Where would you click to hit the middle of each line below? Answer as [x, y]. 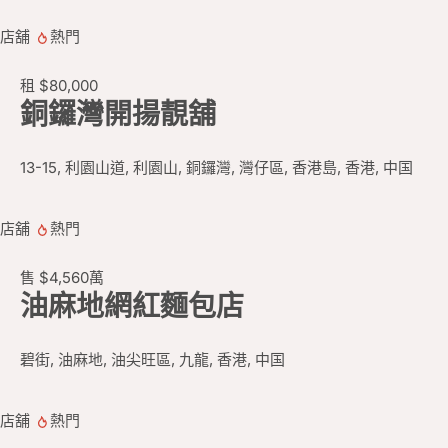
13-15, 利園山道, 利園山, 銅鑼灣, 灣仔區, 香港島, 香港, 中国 [216, 168]
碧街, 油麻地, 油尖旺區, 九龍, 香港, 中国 [152, 360]
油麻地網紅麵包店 [132, 306]
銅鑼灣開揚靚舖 [118, 114]
